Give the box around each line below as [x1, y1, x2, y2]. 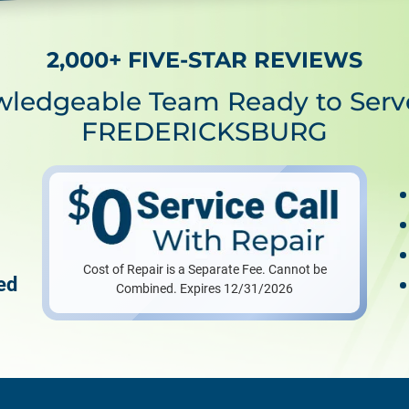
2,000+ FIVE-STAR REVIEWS [47, 46, 362, 73]
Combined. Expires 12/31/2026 [116, 280, 293, 296]
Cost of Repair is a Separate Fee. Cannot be [82, 261, 327, 277]
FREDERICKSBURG [81, 115, 328, 147]
